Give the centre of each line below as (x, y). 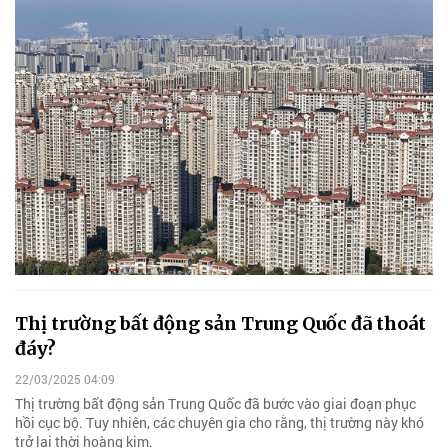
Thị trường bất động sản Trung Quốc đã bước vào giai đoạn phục (215, 404)
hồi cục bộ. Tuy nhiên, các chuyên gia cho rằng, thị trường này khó (219, 423)
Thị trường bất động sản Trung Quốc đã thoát (220, 323)
